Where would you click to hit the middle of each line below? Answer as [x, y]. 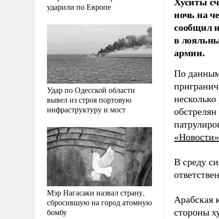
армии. [189, 53]
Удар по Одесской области [91, 89]
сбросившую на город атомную [99, 202]
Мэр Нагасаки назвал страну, [96, 192]
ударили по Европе [79, 6]
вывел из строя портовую [89, 99]
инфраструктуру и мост [86, 109]
